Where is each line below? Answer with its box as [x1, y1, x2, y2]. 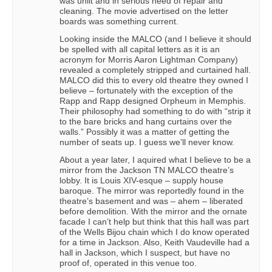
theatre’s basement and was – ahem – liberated [59, 195, 243, 206]
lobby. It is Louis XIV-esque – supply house [59, 175, 223, 185]
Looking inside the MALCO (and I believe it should [59, 33, 251, 44]
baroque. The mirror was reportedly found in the [59, 185, 244, 195]
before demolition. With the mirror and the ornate [59, 206, 247, 216]
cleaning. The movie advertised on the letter [59, 5, 228, 16]
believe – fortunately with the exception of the [59, 85, 233, 95]
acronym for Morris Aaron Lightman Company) [59, 54, 238, 64]
